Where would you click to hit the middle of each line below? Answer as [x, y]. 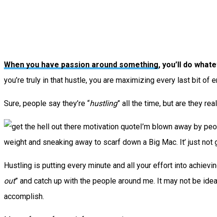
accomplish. [24, 197]
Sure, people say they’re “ [47, 104]
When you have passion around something [81, 65]
